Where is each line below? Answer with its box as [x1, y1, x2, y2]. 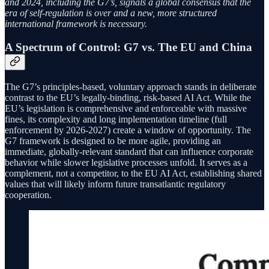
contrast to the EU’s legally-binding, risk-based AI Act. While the [5, 92, 251, 103]
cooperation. [5, 189, 52, 200]
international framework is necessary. [5, 19, 147, 29]
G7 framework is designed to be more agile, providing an [5, 135, 221, 146]
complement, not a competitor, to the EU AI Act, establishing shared [5, 168, 262, 178]
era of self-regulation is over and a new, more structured [5, 8, 217, 19]
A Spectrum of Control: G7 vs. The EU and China [5, 41, 252, 54]
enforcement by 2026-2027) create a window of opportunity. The [5, 124, 251, 135]
